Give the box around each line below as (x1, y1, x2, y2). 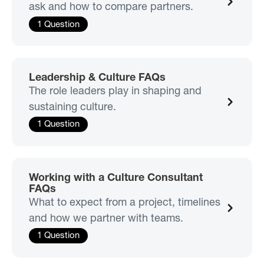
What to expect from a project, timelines (28, 197, 220, 209)
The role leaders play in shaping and (28, 85, 202, 97)
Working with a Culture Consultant (28, 172, 203, 184)
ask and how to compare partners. (28, 1, 193, 13)
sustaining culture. (28, 101, 116, 113)
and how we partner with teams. (28, 213, 183, 225)
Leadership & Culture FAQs (28, 72, 166, 84)
